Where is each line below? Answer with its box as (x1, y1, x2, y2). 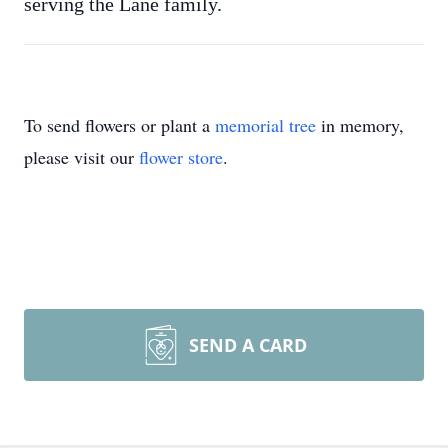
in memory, (316, 113, 404, 137)
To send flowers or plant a (24, 113, 215, 137)
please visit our (24, 145, 139, 169)
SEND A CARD (189, 333, 307, 357)
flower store (139, 145, 223, 169)
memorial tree (215, 113, 316, 137)
